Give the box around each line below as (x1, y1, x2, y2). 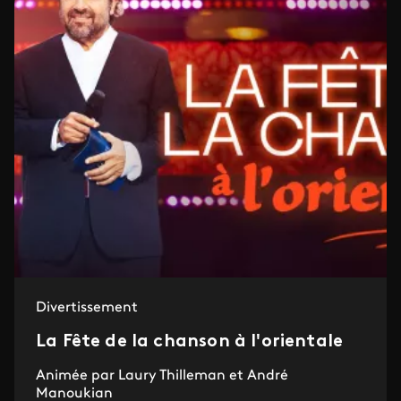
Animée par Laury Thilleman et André (36, 368, 288, 383)
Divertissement (36, 300, 138, 315)
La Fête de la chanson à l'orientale (36, 332, 344, 351)
